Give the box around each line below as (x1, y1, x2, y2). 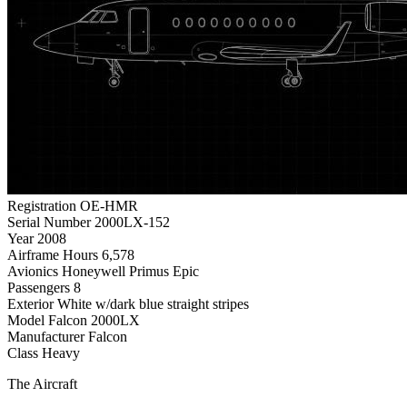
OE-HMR (80, 197, 138, 213)
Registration (7, 197, 76, 213)
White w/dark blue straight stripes (57, 295, 249, 312)
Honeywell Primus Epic (62, 263, 199, 279)
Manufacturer (7, 328, 84, 344)
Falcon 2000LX (48, 312, 140, 328)
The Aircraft (7, 375, 77, 392)
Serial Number (7, 213, 91, 230)
